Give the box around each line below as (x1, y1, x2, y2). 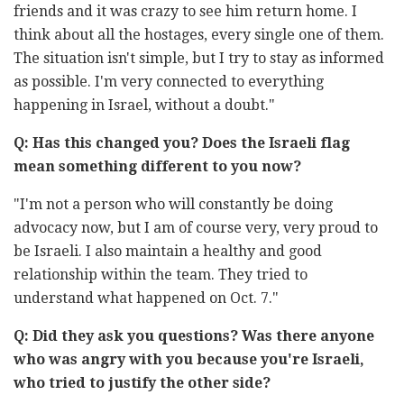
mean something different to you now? (14, 158, 301, 176)
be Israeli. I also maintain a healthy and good (14, 243, 322, 261)
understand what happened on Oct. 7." (14, 289, 279, 308)
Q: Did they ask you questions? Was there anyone (14, 327, 374, 345)
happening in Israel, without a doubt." (14, 96, 275, 115)
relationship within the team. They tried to (14, 266, 308, 284)
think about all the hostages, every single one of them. (14, 26, 384, 44)
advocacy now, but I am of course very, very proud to (14, 219, 378, 237)
